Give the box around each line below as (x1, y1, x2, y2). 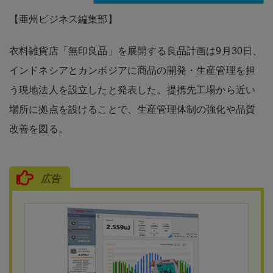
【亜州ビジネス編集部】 (9, 13, 118, 24)
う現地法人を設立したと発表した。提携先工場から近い (9, 84, 255, 95)
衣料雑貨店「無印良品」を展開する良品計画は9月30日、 (9, 45, 263, 56)
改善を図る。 (9, 123, 68, 134)
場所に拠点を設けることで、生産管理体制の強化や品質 (9, 104, 256, 115)
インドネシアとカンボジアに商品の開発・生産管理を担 (9, 65, 255, 76)
